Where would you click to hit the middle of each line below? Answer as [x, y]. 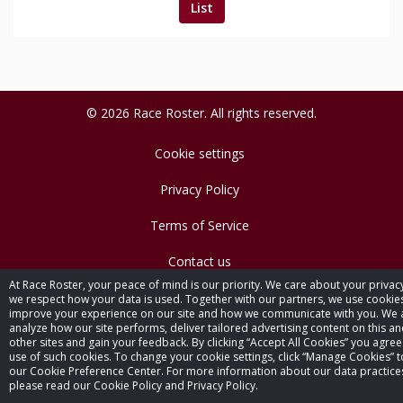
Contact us [199, 261]
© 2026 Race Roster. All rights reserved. [201, 113]
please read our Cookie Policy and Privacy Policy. [134, 385]
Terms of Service [199, 225]
